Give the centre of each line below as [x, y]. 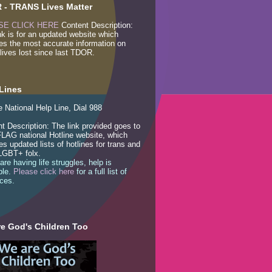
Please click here [44, 171]
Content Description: [96, 25]
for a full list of [100, 171]
